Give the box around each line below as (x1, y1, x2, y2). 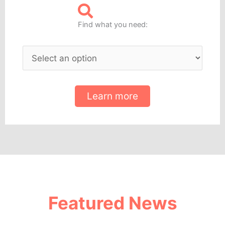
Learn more (87, 90, 138, 102)
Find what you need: (77, 20, 148, 29)
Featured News (48, 192, 177, 214)
